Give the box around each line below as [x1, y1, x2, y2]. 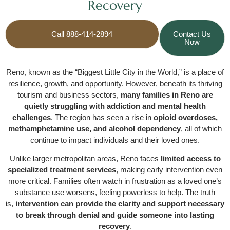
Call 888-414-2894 [51, 30, 113, 39]
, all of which [181, 124, 222, 133]
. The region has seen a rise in [51, 113, 154, 122]
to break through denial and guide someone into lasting [16, 210, 214, 220]
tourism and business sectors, [17, 90, 121, 99]
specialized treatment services [8, 165, 116, 175]
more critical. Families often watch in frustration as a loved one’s [8, 177, 222, 186]
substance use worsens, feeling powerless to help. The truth [15, 188, 215, 197]
